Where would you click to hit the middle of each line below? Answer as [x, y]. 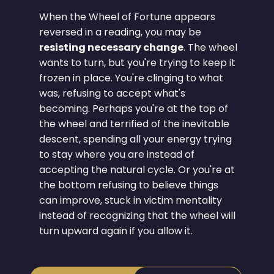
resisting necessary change [112, 48]
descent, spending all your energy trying [136, 139]
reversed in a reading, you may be [120, 32]
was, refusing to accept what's [113, 94]
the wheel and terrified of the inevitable [135, 124]
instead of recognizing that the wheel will [138, 216]
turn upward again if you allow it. [116, 231]
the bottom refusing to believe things [129, 185]
